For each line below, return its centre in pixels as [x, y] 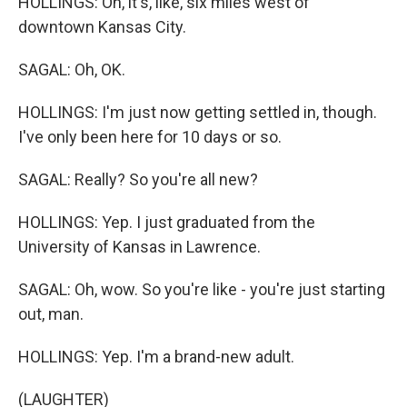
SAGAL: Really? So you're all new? [138, 179]
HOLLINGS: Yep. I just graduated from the [167, 222]
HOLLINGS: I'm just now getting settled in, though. [198, 112]
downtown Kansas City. [102, 27]
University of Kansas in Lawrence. [139, 247]
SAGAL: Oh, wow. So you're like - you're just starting [202, 289]
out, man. [51, 314]
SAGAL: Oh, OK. [72, 69]
